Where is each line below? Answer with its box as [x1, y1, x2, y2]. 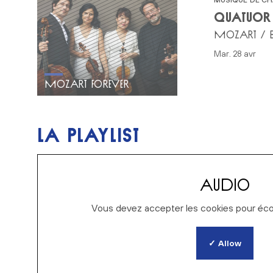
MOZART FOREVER [44, 77, 129, 91]
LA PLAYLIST [37, 124, 140, 147]
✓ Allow [208, 238, 241, 248]
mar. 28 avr [221, 48, 256, 58]
